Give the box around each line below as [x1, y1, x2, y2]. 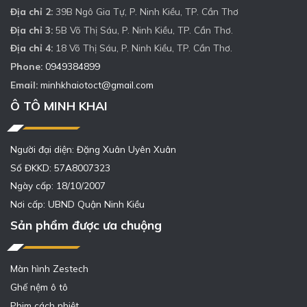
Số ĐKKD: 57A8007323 [10, 161, 110, 173]
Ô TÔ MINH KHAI [10, 97, 108, 113]
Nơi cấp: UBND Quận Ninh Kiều [10, 198, 145, 210]
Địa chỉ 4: [10, 42, 53, 54]
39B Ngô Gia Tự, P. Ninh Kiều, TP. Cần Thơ [53, 5, 238, 17]
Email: [10, 78, 38, 90]
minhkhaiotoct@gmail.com [40, 78, 153, 90]
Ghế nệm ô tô [10, 280, 68, 293]
